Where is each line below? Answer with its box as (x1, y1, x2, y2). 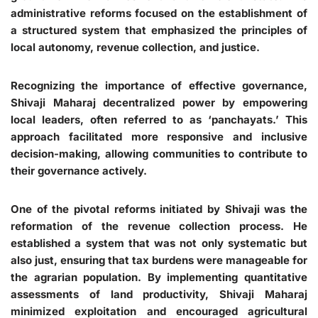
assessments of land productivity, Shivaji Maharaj (11, 287, 307, 301)
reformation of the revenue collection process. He (11, 219, 307, 233)
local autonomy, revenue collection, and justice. (11, 40, 260, 54)
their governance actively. (11, 164, 147, 177)
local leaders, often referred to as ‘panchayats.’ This (11, 113, 307, 126)
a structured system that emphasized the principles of (11, 23, 307, 37)
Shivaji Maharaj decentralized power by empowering (11, 96, 307, 109)
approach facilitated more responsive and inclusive (11, 130, 307, 143)
